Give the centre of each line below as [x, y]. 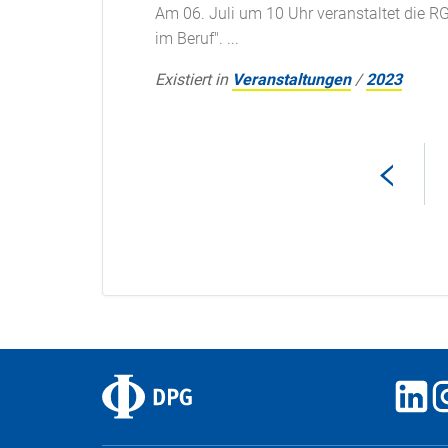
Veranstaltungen [291, 80]
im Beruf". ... [197, 39]
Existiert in [191, 80]
